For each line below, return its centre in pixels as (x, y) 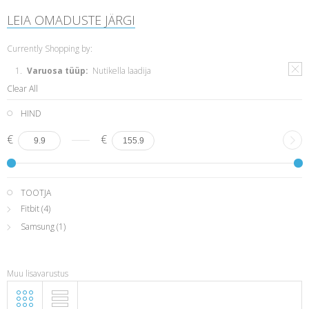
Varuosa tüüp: (57, 70)
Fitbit (30, 209)
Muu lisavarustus (38, 273)
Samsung (38, 227)
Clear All (22, 89)
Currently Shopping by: (50, 49)
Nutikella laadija (122, 71)
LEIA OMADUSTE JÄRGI (71, 20)
